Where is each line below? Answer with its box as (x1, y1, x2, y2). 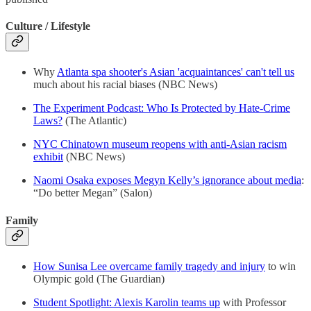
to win (265, 260, 296, 272)
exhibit (33, 151, 63, 163)
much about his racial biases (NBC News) (33, 78, 217, 91)
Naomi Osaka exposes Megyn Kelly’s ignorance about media (33, 174, 301, 187)
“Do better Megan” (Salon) (33, 187, 152, 199)
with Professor (220, 296, 286, 308)
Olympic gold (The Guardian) (33, 272, 165, 285)
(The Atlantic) (62, 115, 126, 127)
